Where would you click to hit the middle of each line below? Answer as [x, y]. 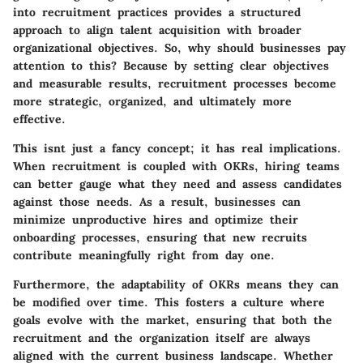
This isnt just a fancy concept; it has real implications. [177, 148]
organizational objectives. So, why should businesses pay [179, 47]
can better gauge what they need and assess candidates [177, 184]
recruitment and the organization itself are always [162, 337]
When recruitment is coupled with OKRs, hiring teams [176, 166]
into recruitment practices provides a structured [157, 12]
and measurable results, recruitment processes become [175, 83]
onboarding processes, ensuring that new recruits [160, 237]
